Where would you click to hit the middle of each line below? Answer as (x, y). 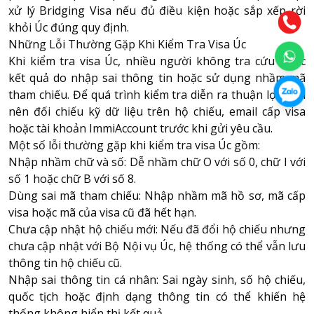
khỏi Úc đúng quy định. (69, 27)
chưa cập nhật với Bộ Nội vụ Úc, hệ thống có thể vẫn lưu (157, 246)
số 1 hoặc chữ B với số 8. (72, 178)
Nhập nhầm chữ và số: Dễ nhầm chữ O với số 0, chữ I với (157, 162)
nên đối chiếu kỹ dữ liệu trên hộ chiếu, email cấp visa (157, 111)
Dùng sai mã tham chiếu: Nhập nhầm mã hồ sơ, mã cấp (157, 195)
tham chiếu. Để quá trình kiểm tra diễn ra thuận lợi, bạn (157, 94)
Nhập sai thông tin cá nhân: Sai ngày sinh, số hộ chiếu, (157, 279)
